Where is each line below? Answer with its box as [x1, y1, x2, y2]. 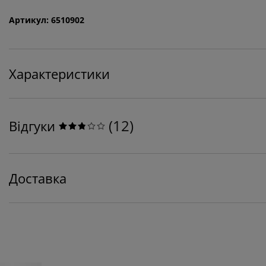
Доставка [9, 169, 66, 187]
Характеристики [9, 64, 110, 83]
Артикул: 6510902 [9, 14, 84, 26]
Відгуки [9, 116, 55, 135]
